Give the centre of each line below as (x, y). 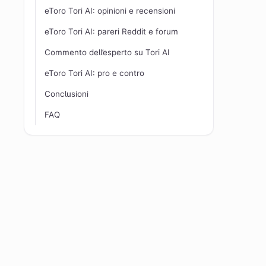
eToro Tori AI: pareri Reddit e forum (111, 31)
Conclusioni (66, 94)
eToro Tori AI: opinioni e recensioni (110, 11)
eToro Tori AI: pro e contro (94, 73)
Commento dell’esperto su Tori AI (107, 52)
